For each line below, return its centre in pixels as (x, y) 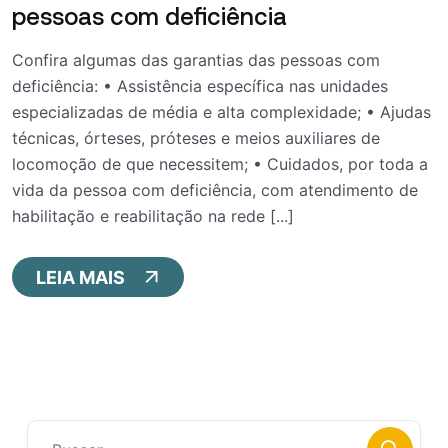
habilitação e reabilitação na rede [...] (153, 216)
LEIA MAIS (80, 277)
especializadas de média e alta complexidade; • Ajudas (221, 112)
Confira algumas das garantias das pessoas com (196, 60)
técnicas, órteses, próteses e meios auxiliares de (196, 138)
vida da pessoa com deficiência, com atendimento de (215, 190)
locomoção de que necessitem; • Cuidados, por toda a (220, 164)
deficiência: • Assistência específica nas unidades (200, 86)
